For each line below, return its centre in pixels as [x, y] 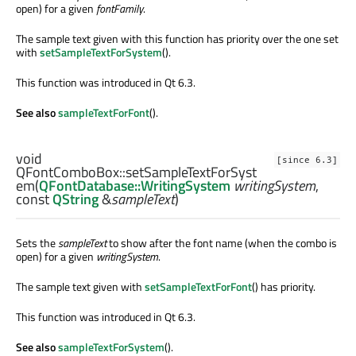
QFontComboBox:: [71, 172]
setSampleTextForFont [198, 287]
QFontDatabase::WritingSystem [135, 186]
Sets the [37, 243]
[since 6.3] [307, 160]
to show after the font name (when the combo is [222, 243]
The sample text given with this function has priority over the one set [177, 39]
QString [75, 199]
